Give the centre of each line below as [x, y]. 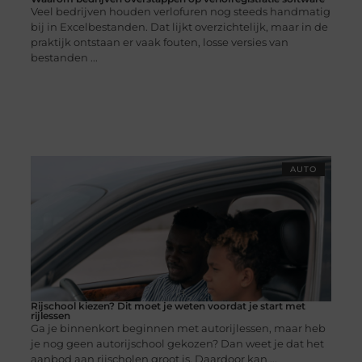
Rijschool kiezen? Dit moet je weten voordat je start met [168, 306]
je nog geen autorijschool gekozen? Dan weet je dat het [177, 344]
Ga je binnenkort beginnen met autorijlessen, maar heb [178, 328]
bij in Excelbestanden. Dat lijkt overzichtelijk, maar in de [179, 27]
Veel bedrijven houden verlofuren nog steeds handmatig [180, 12]
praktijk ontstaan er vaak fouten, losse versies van [159, 42]
